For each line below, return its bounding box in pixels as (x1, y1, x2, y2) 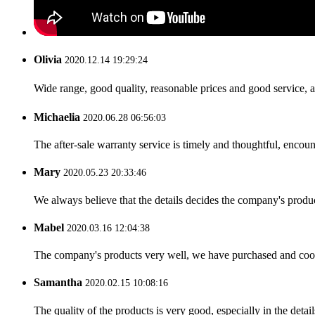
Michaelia (34, 110, 80, 123)
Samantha (34, 276, 82, 289)
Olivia (34, 53, 62, 66)
